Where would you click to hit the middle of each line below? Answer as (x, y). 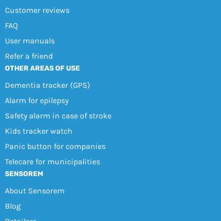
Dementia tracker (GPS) (47, 85)
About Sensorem (35, 191)
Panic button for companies (55, 147)
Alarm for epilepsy (37, 101)
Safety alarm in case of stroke (58, 116)
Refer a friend (29, 56)
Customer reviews (37, 10)
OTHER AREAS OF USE (42, 69)
